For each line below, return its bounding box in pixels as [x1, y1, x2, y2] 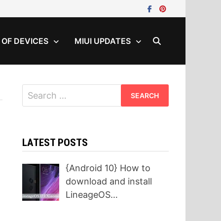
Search [21, 85, 51, 96]
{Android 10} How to [66, 163, 151, 173]
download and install [66, 176, 152, 186]
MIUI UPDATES [74, 36, 131, 46]
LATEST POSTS [22, 137, 88, 148]
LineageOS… [66, 189, 118, 200]
